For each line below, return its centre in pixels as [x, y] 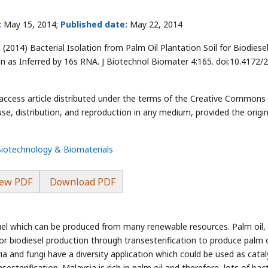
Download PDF [81, 182]
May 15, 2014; [31, 24]
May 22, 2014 [155, 24]
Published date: [94, 24]
